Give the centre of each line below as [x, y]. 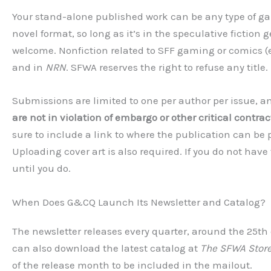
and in [29, 67]
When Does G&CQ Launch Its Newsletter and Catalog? [139, 202]
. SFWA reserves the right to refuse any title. [167, 67]
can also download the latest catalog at [106, 248]
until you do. [41, 168]
